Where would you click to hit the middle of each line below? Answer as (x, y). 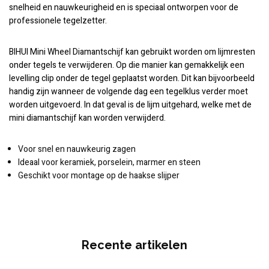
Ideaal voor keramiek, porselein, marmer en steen (109, 163)
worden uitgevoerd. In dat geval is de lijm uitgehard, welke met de (130, 105)
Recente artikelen (134, 245)
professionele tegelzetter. (58, 21)
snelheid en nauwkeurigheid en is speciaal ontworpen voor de (124, 8)
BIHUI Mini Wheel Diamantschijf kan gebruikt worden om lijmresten (132, 52)
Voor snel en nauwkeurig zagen (77, 150)
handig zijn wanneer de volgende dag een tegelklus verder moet (128, 92)
